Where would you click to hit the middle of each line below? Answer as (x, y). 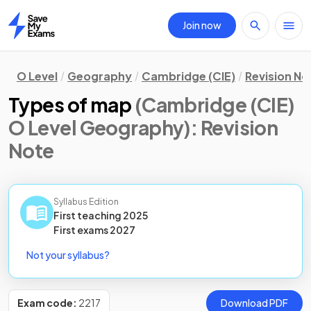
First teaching (88, 215)
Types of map (70, 104)
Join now (202, 25)
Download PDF (254, 303)
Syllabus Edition (86, 202)
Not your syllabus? (68, 255)
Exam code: (47, 303)
